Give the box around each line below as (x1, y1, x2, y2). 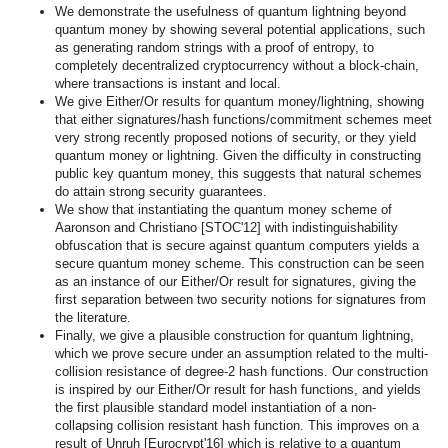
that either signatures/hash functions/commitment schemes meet (55, 112, 432, 127)
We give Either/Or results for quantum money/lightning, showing (55, 94, 424, 109)
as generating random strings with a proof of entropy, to (55, 40, 374, 55)
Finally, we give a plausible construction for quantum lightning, (55, 328, 414, 343)
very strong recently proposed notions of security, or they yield (55, 130, 416, 145)
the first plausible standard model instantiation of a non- (55, 400, 376, 415)
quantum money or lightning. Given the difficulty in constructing (55, 148, 421, 163)
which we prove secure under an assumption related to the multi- (55, 346, 428, 361)
